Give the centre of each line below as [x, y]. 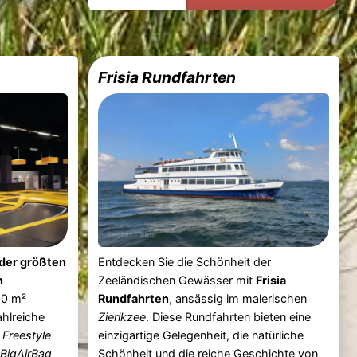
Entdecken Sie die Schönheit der [185, 261]
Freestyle [27, 335]
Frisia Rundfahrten [167, 77]
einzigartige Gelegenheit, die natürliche [201, 335]
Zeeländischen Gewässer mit [177, 280]
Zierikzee [122, 316]
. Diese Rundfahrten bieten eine [229, 316]
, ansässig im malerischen [238, 298]
